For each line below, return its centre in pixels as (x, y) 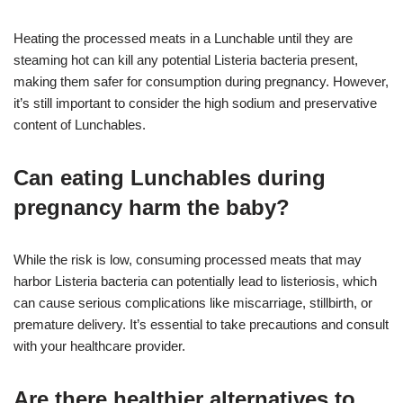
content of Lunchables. (80, 124)
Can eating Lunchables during (170, 177)
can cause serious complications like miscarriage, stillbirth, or (193, 302)
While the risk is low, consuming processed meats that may (188, 259)
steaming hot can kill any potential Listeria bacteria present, (186, 59)
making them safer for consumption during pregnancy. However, (201, 81)
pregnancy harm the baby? (152, 207)
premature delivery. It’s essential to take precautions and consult (201, 324)
